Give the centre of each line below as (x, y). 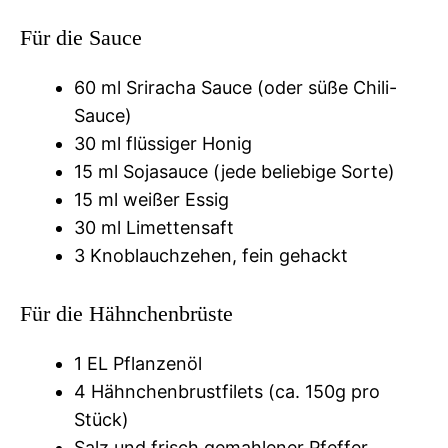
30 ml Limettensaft (154, 227)
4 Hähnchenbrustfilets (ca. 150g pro (227, 391)
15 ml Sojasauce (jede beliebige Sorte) (234, 171)
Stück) (101, 419)
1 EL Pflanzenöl (138, 363)
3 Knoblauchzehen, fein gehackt (211, 255)
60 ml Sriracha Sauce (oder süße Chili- (235, 87)
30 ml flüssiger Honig (163, 143)
